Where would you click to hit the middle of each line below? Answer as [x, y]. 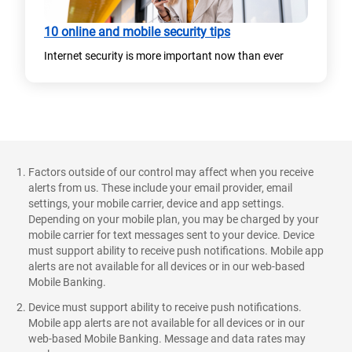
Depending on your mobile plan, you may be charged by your [174, 220]
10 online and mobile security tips [137, 32]
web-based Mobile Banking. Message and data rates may [167, 339]
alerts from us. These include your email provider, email [160, 188]
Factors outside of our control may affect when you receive [171, 172]
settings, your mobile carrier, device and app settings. [156, 204]
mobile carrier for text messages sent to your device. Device [171, 235]
